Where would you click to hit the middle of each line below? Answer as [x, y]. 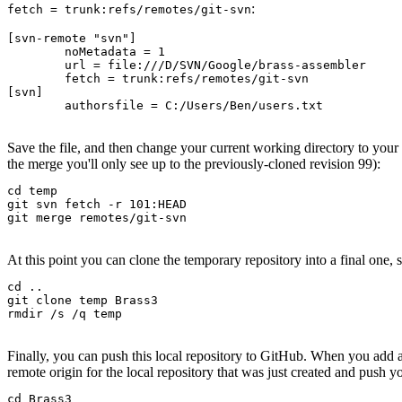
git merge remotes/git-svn [97, 217]
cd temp [32, 190]
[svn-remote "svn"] [72, 38]
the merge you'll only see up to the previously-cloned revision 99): [194, 163]
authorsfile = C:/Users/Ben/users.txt [194, 105]
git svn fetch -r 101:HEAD [97, 204]
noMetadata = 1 [36, 51]
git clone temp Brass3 [83, 300]
